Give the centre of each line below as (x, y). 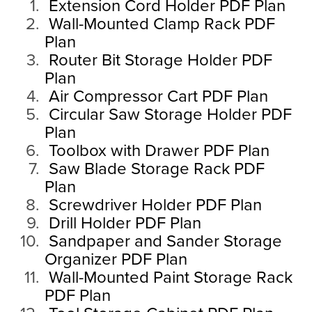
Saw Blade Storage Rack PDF (154, 169)
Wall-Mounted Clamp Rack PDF (159, 24)
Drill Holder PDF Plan (123, 224)
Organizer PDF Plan (116, 260)
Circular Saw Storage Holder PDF (168, 115)
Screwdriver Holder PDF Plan (153, 205)
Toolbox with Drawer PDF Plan (157, 151)
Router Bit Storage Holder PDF (158, 61)
